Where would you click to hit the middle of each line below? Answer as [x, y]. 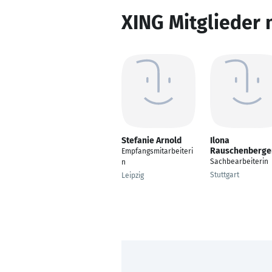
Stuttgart [225, 175]
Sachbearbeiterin [239, 161]
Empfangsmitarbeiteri [157, 151]
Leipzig [133, 175]
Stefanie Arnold [151, 141]
